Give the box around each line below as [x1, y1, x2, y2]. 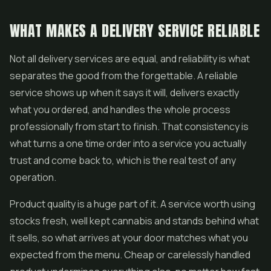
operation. [10, 171, 56, 184]
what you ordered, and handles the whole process [10, 103, 230, 116]
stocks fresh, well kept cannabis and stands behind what [10, 214, 259, 227]
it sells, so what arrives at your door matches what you [10, 231, 248, 244]
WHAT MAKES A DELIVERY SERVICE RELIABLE [10, 20, 260, 42]
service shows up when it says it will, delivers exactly [10, 86, 239, 99]
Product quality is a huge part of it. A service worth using [10, 197, 255, 211]
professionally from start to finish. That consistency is [10, 120, 249, 133]
